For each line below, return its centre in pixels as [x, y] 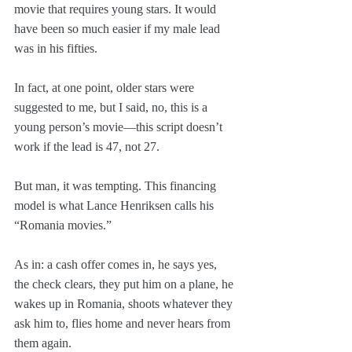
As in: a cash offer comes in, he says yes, [117, 264]
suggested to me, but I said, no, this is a [112, 107]
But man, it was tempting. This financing [117, 185]
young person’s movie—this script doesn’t [120, 126]
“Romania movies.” [64, 225]
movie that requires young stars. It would [117, 9]
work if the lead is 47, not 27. [87, 146]
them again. [43, 343]
